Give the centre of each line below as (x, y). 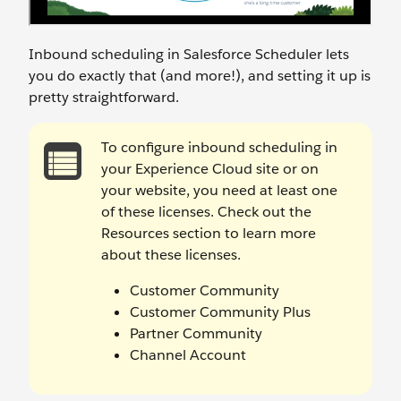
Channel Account (188, 355)
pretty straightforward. (106, 97)
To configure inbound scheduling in (219, 147)
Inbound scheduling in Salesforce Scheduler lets (189, 54)
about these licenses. (171, 255)
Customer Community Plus (220, 312)
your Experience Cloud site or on (210, 169)
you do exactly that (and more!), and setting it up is (200, 76)
